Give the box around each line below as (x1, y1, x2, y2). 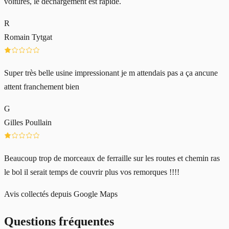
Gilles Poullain (4, 118, 52, 127)
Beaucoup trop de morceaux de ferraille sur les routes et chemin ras (4, 154, 220, 163)
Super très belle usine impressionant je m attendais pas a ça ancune (4, 68, 218, 78)
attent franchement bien (4, 82, 79, 91)
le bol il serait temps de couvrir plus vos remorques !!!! (4, 168, 179, 177)
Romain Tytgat (4, 33, 52, 42)
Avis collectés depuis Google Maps (4, 190, 118, 199)
